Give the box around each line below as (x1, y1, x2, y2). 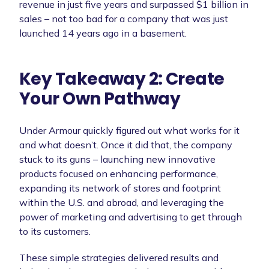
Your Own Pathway (19, 86, 181, 110)
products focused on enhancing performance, (19, 167, 218, 180)
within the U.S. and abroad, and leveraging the (19, 196, 224, 208)
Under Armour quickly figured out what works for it (19, 124, 240, 136)
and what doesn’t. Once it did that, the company (19, 138, 232, 151)
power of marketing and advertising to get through (19, 210, 242, 223)
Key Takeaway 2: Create (19, 67, 225, 91)
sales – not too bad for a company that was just (19, 12, 228, 25)
